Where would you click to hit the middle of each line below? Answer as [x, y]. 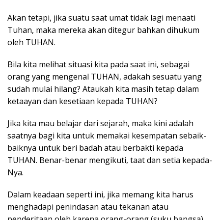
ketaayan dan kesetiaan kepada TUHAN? [82, 101]
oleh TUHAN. [31, 42]
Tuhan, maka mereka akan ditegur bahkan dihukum [103, 30]
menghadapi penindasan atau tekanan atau [88, 206]
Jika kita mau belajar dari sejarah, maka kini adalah [100, 123]
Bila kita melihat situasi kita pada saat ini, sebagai [98, 64]
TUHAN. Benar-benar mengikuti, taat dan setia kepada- [110, 160]
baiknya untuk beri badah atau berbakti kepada [95, 148]
